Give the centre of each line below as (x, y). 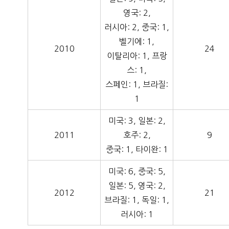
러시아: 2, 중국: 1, (137, 27)
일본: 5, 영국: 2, (137, 186)
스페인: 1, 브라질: (137, 85)
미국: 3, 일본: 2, (137, 121)
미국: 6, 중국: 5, (137, 171)
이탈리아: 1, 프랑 (137, 56)
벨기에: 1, (137, 42)
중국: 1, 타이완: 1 (137, 150)
